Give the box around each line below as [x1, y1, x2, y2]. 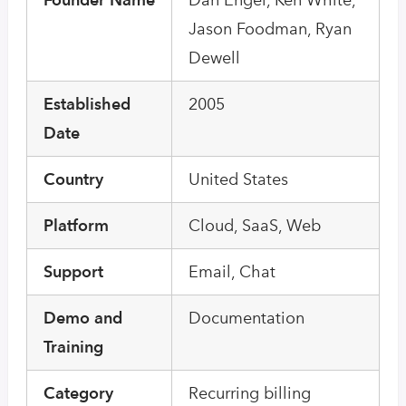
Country [43, 169, 103, 188]
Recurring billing [188, 382, 311, 403]
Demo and [43, 307, 122, 327]
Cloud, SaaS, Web [188, 215, 321, 236]
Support [43, 261, 103, 281]
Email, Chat [188, 261, 275, 282]
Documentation [188, 307, 304, 328]
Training [43, 336, 103, 356]
